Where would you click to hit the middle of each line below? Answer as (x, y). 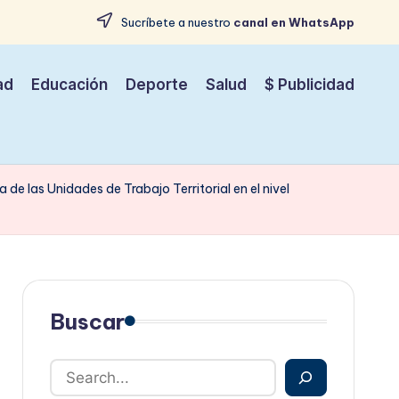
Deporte (157, 85)
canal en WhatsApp (294, 22)
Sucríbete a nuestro (176, 22)
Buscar (87, 321)
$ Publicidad (309, 85)
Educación (69, 85)
